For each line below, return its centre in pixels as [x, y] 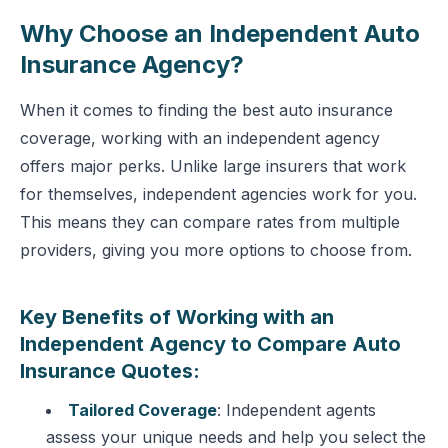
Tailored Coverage [142, 410]
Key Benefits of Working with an [177, 317]
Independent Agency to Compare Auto [210, 344]
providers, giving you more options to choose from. [216, 250]
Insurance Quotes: [110, 371]
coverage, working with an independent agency [200, 138]
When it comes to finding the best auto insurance [206, 110]
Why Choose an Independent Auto [220, 33]
